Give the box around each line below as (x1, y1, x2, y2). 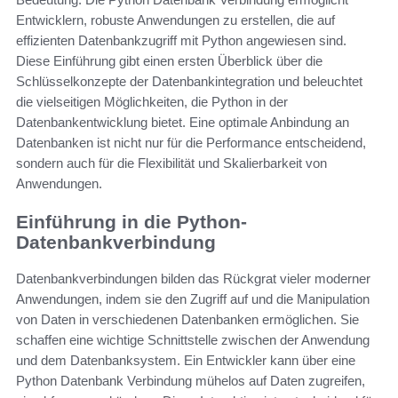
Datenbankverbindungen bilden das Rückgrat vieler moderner (16, 270, 370, 286)
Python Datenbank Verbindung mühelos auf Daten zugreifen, (16, 372, 365, 388)
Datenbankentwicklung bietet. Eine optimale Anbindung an (16, 115, 349, 131)
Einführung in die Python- (16, 211, 247, 233)
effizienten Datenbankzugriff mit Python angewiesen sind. (16, 33, 346, 49)
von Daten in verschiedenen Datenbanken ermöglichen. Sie (16, 311, 359, 327)
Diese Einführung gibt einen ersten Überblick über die (16, 53, 322, 69)
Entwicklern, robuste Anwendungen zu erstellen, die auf (16, 12, 335, 28)
